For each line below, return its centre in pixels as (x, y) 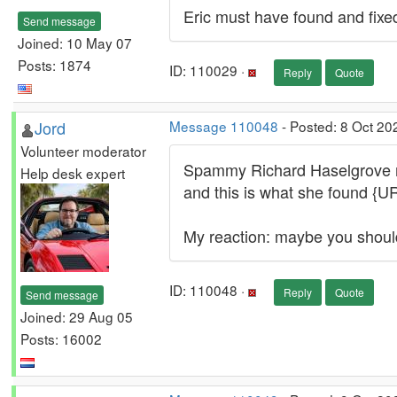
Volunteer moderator (83, 151)
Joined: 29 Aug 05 (77, 316)
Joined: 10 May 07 (75, 42)
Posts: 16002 (61, 338)
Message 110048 (224, 126)
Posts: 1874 (54, 64)
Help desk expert (73, 173)
